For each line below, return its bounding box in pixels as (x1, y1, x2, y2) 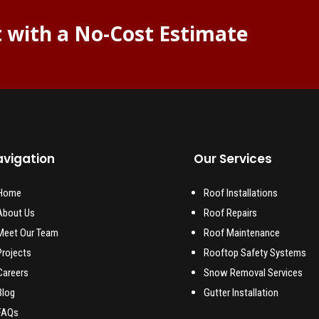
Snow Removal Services (204, 266, 303, 279)
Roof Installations (204, 186, 278, 199)
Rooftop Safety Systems (204, 246, 307, 259)
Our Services (194, 150, 273, 167)
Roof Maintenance (204, 226, 281, 239)
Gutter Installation (204, 286, 281, 299)
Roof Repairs (204, 206, 258, 219)
